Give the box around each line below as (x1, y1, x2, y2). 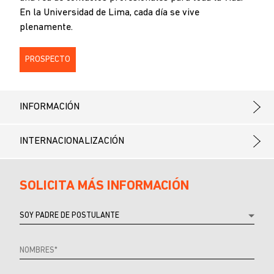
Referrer (20, 209, 47, 218)
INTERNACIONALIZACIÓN (20, 136, 124, 146)
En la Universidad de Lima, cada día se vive (20, 8, 199, 18)
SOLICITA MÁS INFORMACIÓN (20, 179, 189, 193)
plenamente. (20, 23, 73, 32)
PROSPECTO (25, 55, 70, 64)
